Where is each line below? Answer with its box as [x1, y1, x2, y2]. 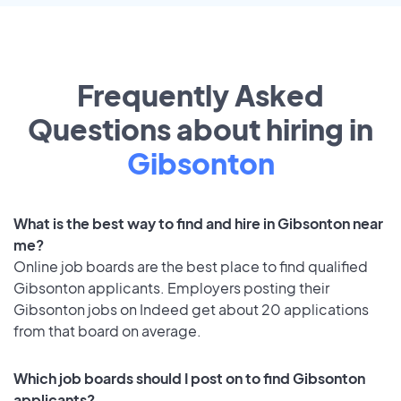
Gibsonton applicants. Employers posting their [13, 277, 329, 297]
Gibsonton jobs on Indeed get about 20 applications [13, 299, 369, 319]
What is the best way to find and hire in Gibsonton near [13, 213, 383, 233]
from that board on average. [13, 320, 201, 340]
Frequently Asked [77, 77, 324, 114]
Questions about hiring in [28, 111, 373, 148]
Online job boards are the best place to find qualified [13, 256, 368, 276]
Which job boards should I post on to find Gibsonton [13, 368, 365, 388]
